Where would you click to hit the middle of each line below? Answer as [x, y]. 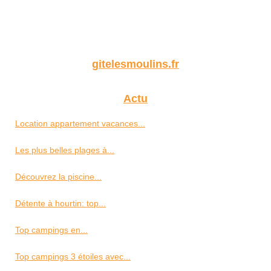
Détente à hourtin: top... [60, 204]
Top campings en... [51, 230]
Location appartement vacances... [80, 124]
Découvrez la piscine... [58, 177]
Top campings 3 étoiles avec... [73, 257]
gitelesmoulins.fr [135, 64]
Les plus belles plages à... [65, 150]
